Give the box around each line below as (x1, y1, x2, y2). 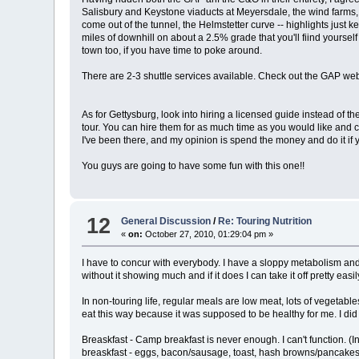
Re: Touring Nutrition (218, 216, 313, 228)
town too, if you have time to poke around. (82, 44, 263, 56)
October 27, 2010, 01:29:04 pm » (143, 229, 274, 240)
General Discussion (121, 216, 212, 228)
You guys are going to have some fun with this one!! (82, 159, 305, 171)
